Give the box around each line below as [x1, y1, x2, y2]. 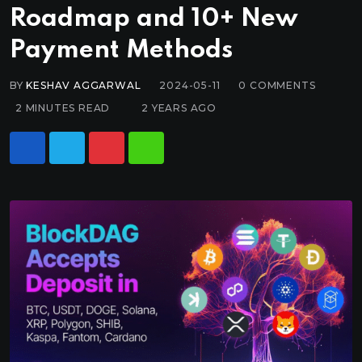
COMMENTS [246, 79, 316, 92]
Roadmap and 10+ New [10, 6, 298, 32]
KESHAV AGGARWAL [26, 79, 141, 92]
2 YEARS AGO [141, 102, 217, 115]
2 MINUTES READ [15, 102, 111, 115]
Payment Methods [10, 38, 233, 64]
